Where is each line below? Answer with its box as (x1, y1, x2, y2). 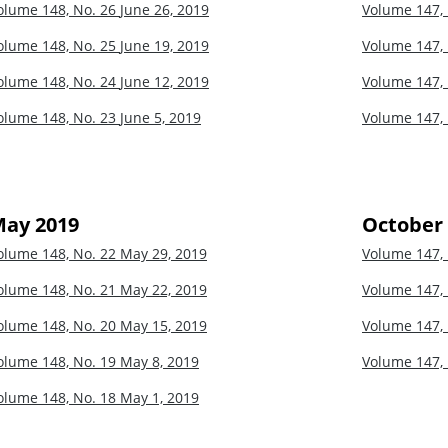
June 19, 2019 (120, 35, 209, 55)
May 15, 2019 (120, 315, 207, 335)
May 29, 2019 (120, 243, 207, 263)
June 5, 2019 (120, 107, 201, 127)
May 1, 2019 (120, 387, 199, 407)
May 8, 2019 (120, 351, 199, 371)
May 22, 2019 (120, 279, 207, 299)
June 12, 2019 (120, 71, 209, 91)
